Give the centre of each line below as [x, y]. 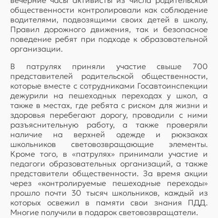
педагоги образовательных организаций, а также [109, 164]
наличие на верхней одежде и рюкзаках [109, 135]
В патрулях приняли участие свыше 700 [109, 66]
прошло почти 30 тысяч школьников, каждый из [109, 193]
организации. [36, 49]
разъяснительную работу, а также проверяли [109, 125]
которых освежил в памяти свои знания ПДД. [109, 203]
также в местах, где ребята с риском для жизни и [109, 105]
